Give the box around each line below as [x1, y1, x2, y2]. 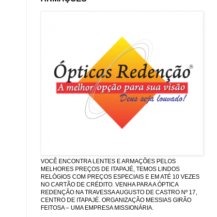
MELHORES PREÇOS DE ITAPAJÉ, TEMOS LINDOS [41, 165, 180, 172]
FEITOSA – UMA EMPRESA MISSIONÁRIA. [41, 204, 154, 211]
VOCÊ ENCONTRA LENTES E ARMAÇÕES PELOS [41, 157, 176, 165]
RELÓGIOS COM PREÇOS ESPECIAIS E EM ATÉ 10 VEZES [41, 173, 200, 180]
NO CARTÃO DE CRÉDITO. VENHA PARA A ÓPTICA [41, 181, 178, 188]
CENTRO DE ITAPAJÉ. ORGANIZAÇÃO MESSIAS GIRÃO [41, 196, 191, 203]
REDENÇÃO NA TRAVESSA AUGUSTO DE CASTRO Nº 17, [41, 188, 197, 196]
